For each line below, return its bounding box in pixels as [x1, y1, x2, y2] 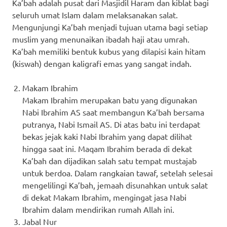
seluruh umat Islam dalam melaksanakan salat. [12, 9, 178, 20]
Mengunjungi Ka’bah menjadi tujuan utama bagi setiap [12, 21, 208, 32]
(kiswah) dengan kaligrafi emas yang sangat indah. [12, 58, 192, 68]
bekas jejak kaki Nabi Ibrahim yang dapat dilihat [22, 131, 192, 141]
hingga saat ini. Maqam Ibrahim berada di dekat [22, 143, 192, 154]
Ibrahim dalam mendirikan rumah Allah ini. [22, 204, 174, 214]
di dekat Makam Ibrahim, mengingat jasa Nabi [22, 192, 186, 202]
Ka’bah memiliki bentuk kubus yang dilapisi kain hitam [12, 46, 206, 56]
